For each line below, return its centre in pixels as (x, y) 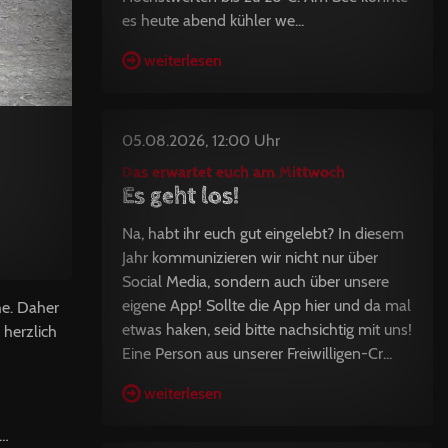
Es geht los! (180, 196)
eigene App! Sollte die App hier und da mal (266, 305)
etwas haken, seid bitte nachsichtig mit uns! (266, 329)
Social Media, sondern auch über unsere (255, 281)
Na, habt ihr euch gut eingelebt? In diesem (262, 233)
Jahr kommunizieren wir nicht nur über (249, 257)
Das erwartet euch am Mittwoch (233, 172)
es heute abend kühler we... (212, 20)
